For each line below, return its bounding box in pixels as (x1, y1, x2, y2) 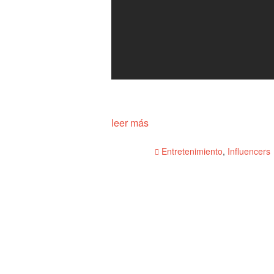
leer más (111, 116, 149, 130)
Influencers (227, 145, 270, 158)
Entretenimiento (161, 145, 223, 158)
